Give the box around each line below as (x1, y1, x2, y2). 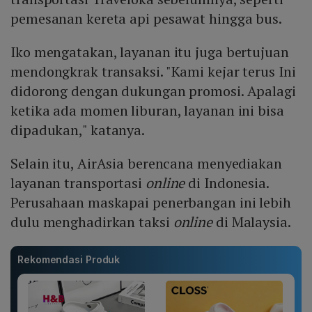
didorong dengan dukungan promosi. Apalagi (10, 81, 296, 101)
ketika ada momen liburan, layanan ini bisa (10, 101, 284, 120)
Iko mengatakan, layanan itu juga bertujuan (10, 42, 289, 62)
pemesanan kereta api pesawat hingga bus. (10, 9, 282, 29)
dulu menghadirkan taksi (10, 212, 173, 232)
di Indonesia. (185, 173, 269, 193)
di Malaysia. (212, 212, 291, 232)
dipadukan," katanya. (10, 120, 145, 140)
